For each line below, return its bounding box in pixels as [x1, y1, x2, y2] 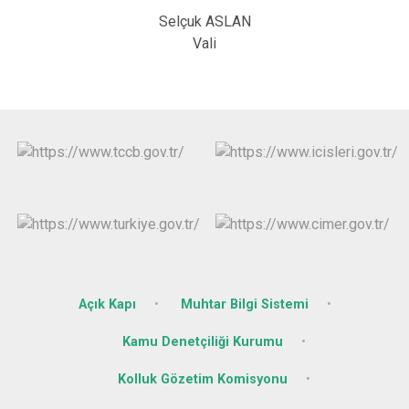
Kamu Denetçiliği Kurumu [121, 333, 283, 350]
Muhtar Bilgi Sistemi [180, 296, 309, 312]
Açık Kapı [78, 296, 136, 312]
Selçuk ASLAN [158, 13, 251, 30]
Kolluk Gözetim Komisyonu [117, 371, 288, 387]
